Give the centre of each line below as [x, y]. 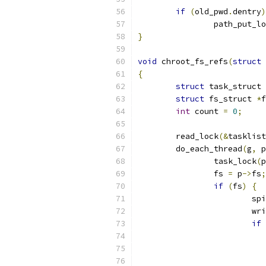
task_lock [235, 161]
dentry [247, 12]
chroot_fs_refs [192, 61]
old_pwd [211, 12]
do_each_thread [209, 149]
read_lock [197, 136]
